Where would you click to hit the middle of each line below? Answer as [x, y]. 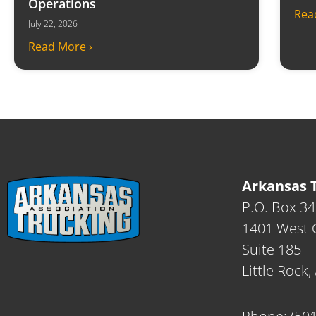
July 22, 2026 [53, 23]
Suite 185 [271, 249]
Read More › [60, 46]
